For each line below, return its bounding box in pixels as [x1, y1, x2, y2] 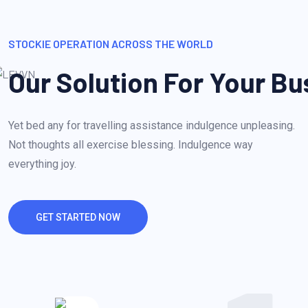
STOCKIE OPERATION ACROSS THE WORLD [8, 37, 213, 51]
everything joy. [8, 157, 76, 170]
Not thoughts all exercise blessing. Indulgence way [8, 137, 253, 151]
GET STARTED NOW [36, 211, 120, 223]
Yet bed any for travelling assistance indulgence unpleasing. [8, 118, 295, 132]
